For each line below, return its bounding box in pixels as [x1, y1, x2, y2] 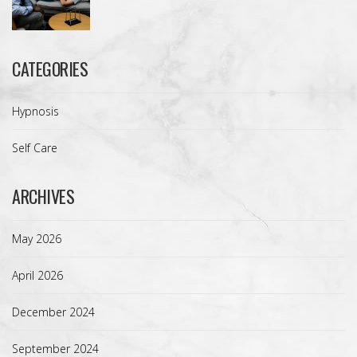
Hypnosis [12, 103, 59, 119]
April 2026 [12, 267, 63, 283]
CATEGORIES [12, 55, 88, 81]
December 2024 [12, 304, 95, 320]
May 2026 [12, 230, 61, 246]
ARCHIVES [12, 182, 74, 209]
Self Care [12, 139, 57, 155]
